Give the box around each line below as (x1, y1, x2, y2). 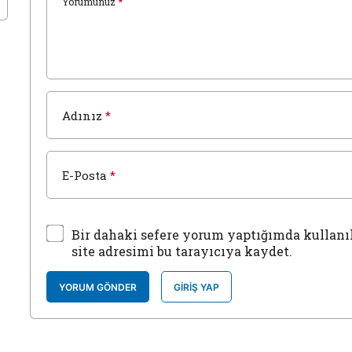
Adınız (62, 108, 102, 123)
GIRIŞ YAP (174, 281, 219, 293)
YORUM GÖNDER (59, 281, 137, 293)
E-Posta (62, 167, 107, 183)
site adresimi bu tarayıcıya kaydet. (71, 243, 292, 259)
